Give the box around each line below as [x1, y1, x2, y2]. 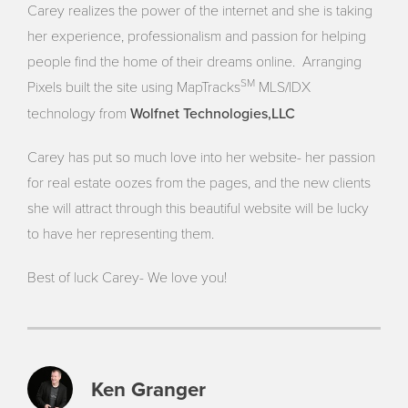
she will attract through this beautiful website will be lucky [27, 199, 370, 218]
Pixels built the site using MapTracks [27, 77, 241, 97]
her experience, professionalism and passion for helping [27, 26, 367, 46]
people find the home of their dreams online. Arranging [27, 52, 362, 71]
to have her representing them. [27, 224, 215, 243]
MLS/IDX [255, 77, 311, 97]
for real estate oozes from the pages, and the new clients [27, 173, 372, 192]
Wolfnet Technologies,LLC [130, 102, 296, 123]
